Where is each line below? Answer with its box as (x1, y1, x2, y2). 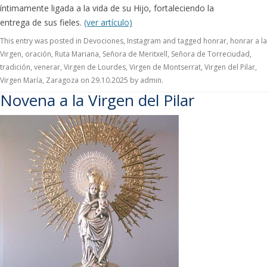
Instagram (127, 36, 161, 46)
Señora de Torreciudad (171, 49, 250, 59)
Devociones (83, 36, 123, 46)
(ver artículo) (84, 17, 132, 28)
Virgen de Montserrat (129, 62, 201, 72)
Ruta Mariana (55, 49, 99, 59)
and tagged (161, 36, 203, 46)
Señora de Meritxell (103, 49, 167, 59)
